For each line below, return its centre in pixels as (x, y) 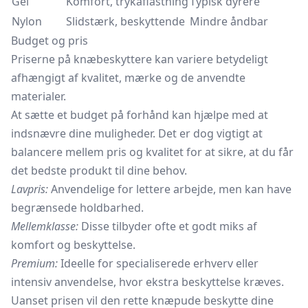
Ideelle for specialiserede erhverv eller (158, 263)
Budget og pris (49, 41)
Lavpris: (30, 189)
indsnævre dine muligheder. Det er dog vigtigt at (137, 133)
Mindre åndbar (229, 21)
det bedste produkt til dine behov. (99, 170)
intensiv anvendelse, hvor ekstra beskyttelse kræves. (147, 282)
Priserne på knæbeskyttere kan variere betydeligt (140, 59)
